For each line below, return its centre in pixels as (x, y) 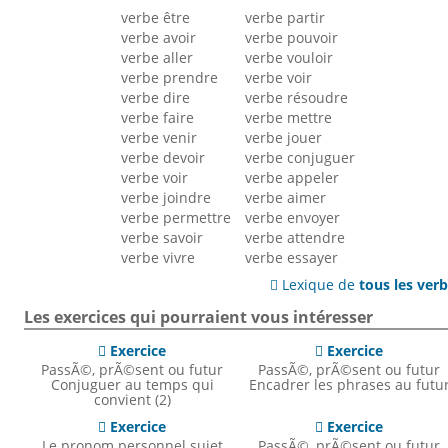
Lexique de (319, 285)
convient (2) (132, 399)
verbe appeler (292, 178)
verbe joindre (166, 198)
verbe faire (158, 118)
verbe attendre (295, 238)
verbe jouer (284, 138)
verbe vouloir (289, 58)
